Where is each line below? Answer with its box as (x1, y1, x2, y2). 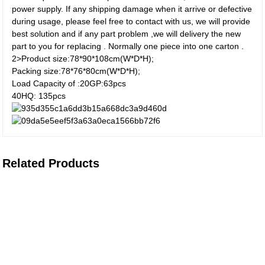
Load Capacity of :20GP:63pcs (12, 79, 127, 88)
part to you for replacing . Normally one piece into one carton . (12, 41, 244, 51)
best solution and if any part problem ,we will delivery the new (12, 29, 241, 38)
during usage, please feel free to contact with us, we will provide (12, 17, 251, 26)
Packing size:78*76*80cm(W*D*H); (12, 66, 141, 76)
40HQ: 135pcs (12, 91, 66, 101)
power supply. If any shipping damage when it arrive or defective (12, 4, 253, 14)
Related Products (2, 157, 100, 170)
